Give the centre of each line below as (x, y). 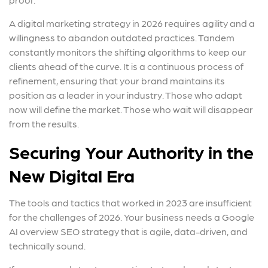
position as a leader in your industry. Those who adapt (126, 95)
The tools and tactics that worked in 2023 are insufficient (130, 202)
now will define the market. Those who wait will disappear (131, 109)
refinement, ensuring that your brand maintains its (117, 80)
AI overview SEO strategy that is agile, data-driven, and (128, 231)
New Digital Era (72, 174)
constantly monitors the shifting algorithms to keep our (128, 51)
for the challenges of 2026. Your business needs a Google (132, 217)
